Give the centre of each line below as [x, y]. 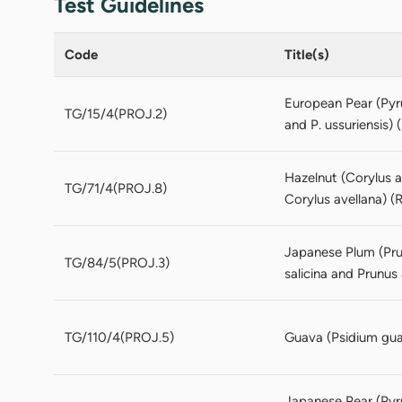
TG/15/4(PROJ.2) [116, 114]
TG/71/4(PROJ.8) [116, 188]
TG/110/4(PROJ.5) [119, 337]
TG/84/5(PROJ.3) [117, 262]
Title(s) [307, 54]
